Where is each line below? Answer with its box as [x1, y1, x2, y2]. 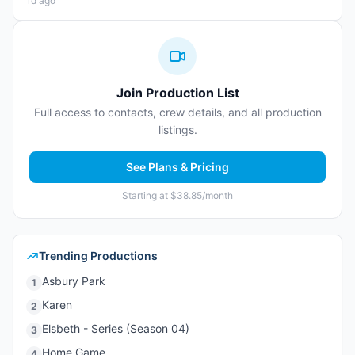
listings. [158, 123, 197, 136]
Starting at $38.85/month [122, 189, 233, 201]
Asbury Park [42, 274, 105, 288]
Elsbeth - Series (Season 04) [42, 322, 189, 335]
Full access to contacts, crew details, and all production [33, 105, 322, 119]
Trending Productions [39, 249, 158, 262]
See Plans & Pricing [126, 160, 229, 174]
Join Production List [116, 85, 239, 101]
